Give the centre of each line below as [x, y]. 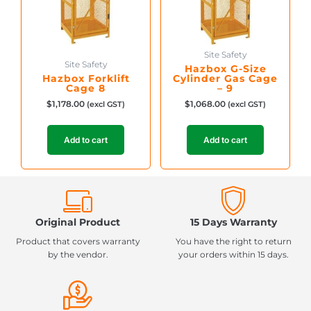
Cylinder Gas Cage [225, 78]
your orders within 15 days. [233, 254]
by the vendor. [78, 254]
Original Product [78, 222]
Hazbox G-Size [225, 68]
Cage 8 [86, 88]
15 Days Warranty [233, 222]
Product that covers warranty [78, 241]
